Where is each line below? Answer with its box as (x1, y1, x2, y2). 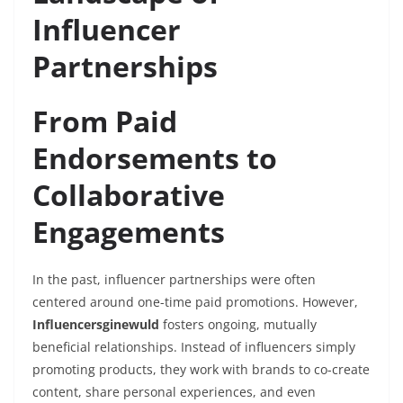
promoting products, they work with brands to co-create (32, 361, 370, 379)
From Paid (32, 102, 177, 141)
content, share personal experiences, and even (32, 383, 316, 401)
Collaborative (32, 175, 225, 215)
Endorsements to (32, 139, 277, 178)
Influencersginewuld (32, 316, 159, 334)
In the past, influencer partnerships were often (32, 271, 316, 289)
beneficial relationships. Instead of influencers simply (32, 338, 355, 356)
